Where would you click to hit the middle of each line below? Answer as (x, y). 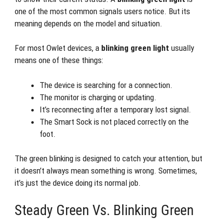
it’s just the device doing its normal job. (78, 183)
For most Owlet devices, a (58, 48)
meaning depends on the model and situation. (88, 23)
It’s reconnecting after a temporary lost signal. (115, 109)
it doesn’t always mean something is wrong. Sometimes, (106, 171)
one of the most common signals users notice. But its (102, 11)
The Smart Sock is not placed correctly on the (114, 121)
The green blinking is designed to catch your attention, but (109, 158)
